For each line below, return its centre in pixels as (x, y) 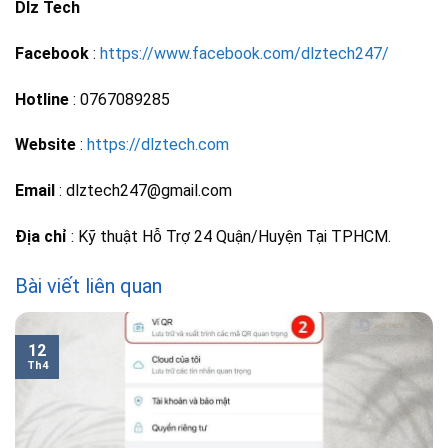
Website (45, 145)
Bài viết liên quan (88, 285)
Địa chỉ (41, 236)
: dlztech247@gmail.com (143, 191)
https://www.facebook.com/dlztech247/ (244, 53)
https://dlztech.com (158, 145)
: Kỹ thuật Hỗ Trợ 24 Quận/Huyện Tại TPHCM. (229, 236)
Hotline (42, 99)
